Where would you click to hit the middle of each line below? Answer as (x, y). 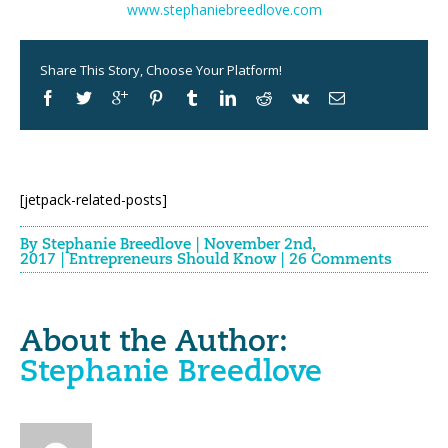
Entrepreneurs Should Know (172, 259)
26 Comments (340, 259)
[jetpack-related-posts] (93, 199)
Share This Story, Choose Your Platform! (161, 70)
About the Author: (154, 343)
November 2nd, (259, 244)
